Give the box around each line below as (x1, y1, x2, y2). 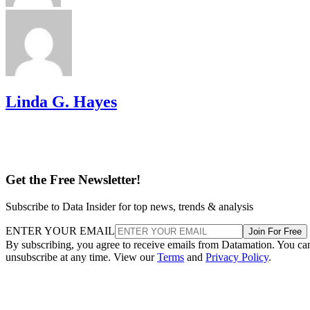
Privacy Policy (206, 250, 268, 263)
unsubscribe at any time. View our (6, 250, 157, 263)
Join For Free (248, 226, 302, 237)
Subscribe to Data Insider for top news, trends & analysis (6, 200, 253, 212)
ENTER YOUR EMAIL (6, 224, 115, 237)
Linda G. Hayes (6, 92, 117, 111)
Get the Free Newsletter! (6, 172, 140, 188)
